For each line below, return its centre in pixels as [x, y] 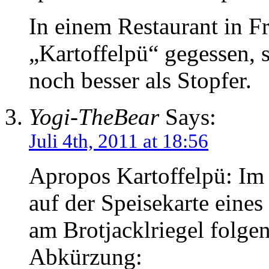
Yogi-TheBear [94, 117]
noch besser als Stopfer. [140, 80]
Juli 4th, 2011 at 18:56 [119, 141]
